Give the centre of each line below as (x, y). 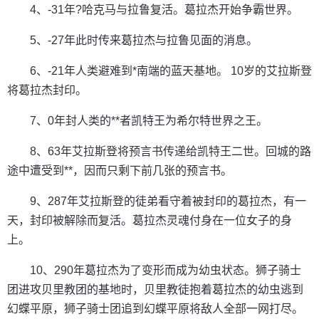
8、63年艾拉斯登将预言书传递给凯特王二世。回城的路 (171, 151)
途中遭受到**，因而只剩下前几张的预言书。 (120, 171)
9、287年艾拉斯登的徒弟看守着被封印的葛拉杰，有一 (168, 201)
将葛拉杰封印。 (47, 90)
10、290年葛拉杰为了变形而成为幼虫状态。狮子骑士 (166, 270)
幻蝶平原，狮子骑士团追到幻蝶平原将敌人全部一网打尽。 (155, 309)
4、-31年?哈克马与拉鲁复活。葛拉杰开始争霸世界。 (164, 10)
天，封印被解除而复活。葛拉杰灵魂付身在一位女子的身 (150, 220)
